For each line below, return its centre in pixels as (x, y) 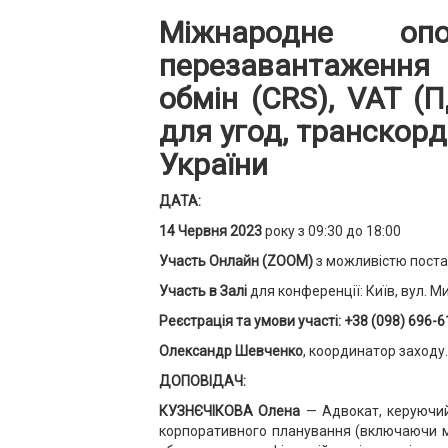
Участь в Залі (203, 291)
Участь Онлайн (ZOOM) (236, 261)
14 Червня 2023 (210, 231)
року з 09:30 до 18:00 (331, 231)
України (213, 164)
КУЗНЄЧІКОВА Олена (230, 411)
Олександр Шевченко (231, 351)
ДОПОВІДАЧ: (202, 381)
